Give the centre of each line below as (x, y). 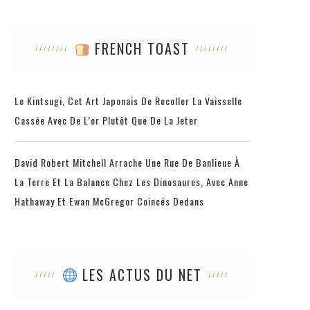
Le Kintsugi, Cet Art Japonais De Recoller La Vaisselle (128, 100)
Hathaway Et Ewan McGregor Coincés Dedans (109, 201)
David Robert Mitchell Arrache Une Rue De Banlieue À (127, 162)
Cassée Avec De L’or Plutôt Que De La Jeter (106, 120)
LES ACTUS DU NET (140, 274)
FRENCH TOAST (140, 48)
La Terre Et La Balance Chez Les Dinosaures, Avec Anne (131, 181)
